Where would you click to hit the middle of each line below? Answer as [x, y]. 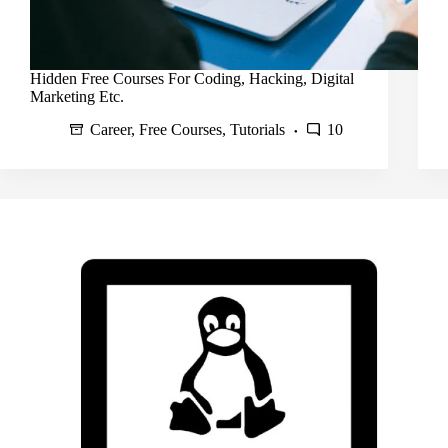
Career [110, 130]
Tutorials [257, 130]
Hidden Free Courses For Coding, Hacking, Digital [192, 79]
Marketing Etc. [77, 97]
